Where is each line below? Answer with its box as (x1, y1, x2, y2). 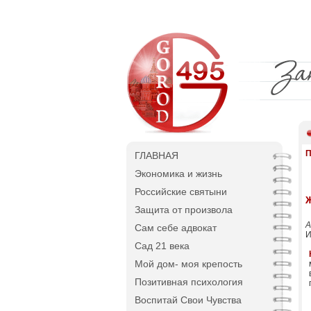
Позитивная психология (135, 276, 243, 287)
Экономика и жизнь (135, 168, 222, 179)
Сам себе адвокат (135, 222, 217, 233)
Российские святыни (135, 186, 227, 197)
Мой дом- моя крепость (135, 258, 242, 269)
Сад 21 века (135, 240, 190, 251)
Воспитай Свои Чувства (135, 294, 242, 305)
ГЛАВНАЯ (135, 150, 178, 161)
